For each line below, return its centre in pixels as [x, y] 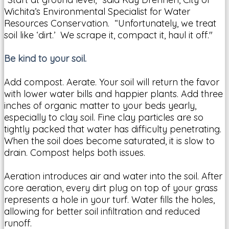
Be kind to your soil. [45, 58]
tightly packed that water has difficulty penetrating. [113, 129]
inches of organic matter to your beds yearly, [100, 105]
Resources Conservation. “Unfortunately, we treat [110, 23]
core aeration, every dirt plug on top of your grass [111, 188]
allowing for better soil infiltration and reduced [102, 211]
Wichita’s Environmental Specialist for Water [97, 11]
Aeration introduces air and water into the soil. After [113, 176]
